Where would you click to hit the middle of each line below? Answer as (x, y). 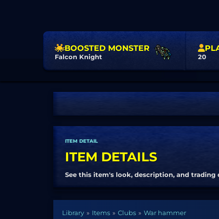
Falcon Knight (78, 56)
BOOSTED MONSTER (107, 48)
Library (73, 213)
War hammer (165, 213)
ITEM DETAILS (111, 157)
